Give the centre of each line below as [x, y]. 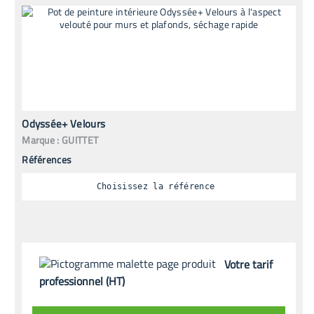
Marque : [41, 139]
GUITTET [80, 139]
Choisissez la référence [156, 187]
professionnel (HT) [82, 281]
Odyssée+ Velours [64, 123]
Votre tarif [249, 264]
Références [47, 159]
